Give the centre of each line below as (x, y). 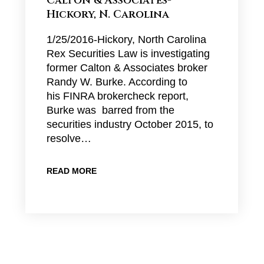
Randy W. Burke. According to (117, 82)
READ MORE (71, 171)
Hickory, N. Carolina (108, 14)
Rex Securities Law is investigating (128, 54)
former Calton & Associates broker (127, 68)
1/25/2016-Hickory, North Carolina (126, 39)
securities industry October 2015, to (130, 124)
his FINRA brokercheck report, (117, 96)
